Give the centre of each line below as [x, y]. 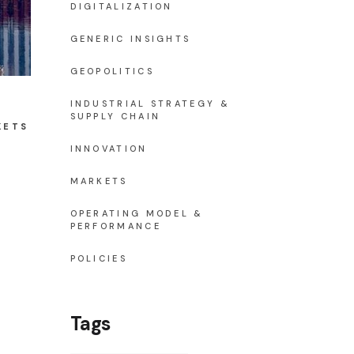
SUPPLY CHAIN [115, 116]
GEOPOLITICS [112, 71]
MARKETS [99, 181]
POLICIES [98, 258]
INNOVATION [109, 149]
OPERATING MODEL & [137, 213]
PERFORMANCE [115, 226]
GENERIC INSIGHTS [130, 39]
